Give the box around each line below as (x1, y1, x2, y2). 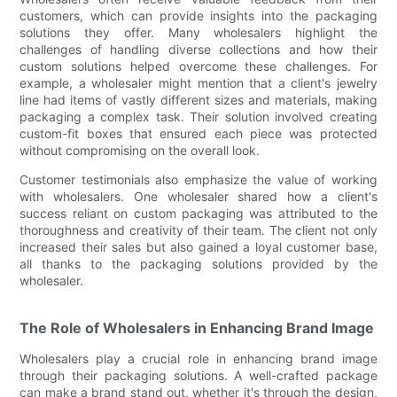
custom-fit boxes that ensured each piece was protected (19, 125, 378, 141)
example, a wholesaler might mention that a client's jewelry (19, 74, 378, 90)
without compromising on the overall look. (19, 142, 261, 158)
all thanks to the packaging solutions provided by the (19, 255, 378, 271)
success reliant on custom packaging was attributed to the (19, 205, 378, 221)
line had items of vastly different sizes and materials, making (19, 91, 378, 107)
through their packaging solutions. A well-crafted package (19, 367, 378, 383)
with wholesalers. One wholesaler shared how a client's (19, 188, 378, 204)
